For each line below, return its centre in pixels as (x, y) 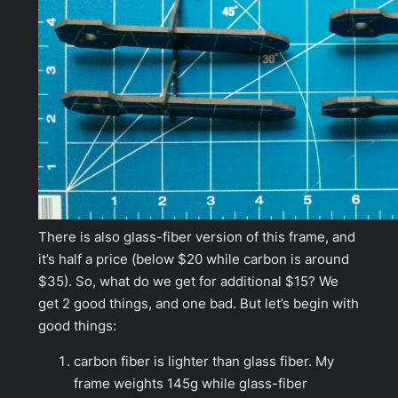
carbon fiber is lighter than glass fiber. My (204, 361)
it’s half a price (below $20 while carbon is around (194, 259)
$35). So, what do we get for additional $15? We (188, 281)
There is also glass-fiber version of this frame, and (197, 237)
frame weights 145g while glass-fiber (191, 383)
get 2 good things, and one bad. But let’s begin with (199, 303)
